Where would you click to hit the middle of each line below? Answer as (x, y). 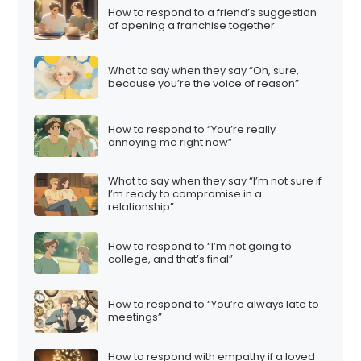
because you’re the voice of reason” (204, 84)
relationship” (141, 207)
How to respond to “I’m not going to (200, 246)
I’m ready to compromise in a (185, 194)
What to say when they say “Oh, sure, (204, 71)
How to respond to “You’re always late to (214, 305)
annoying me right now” (170, 142)
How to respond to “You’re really (192, 129)
